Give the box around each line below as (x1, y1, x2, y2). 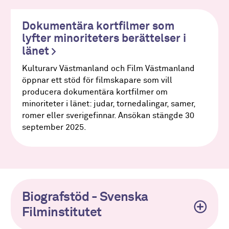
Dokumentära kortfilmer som (21, 20, 174, 32)
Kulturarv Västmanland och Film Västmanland (21, 64, 195, 73)
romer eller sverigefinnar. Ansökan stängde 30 (21, 111, 194, 120)
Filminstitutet (21, 206, 102, 220)
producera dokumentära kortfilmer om (21, 87, 168, 97)
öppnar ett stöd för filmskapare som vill (21, 76, 172, 85)
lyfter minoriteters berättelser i (21, 33, 186, 44)
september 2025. (21, 123, 86, 132)
